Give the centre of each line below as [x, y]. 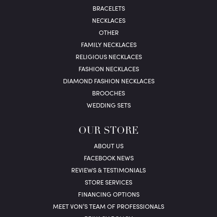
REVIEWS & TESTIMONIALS [108, 170]
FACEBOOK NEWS [108, 158]
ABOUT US [108, 146]
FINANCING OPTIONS [108, 194]
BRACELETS [108, 8]
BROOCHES [108, 93]
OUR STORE [108, 132]
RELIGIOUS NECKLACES [108, 57]
